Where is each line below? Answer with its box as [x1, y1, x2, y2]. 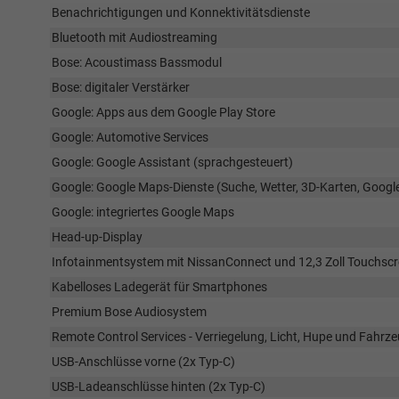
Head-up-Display [52, 230, 142, 245]
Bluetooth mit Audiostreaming [52, 30, 217, 45]
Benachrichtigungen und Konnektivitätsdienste [52, 5, 310, 20]
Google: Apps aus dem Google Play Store [52, 105, 275, 120]
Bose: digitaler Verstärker [52, 80, 190, 95]
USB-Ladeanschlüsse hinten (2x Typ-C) [52, 379, 265, 395]
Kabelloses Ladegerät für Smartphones [52, 280, 267, 295]
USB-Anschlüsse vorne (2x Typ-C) [52, 354, 235, 370]
